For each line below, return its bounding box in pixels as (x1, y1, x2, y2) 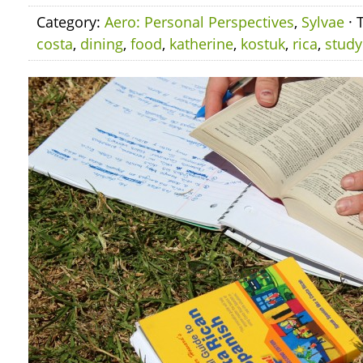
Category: (36, 12, 105, 32)
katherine (169, 34, 233, 53)
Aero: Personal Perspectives (105, 12, 294, 32)
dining (80, 34, 123, 53)
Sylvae (301, 12, 344, 32)
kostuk (241, 34, 285, 53)
